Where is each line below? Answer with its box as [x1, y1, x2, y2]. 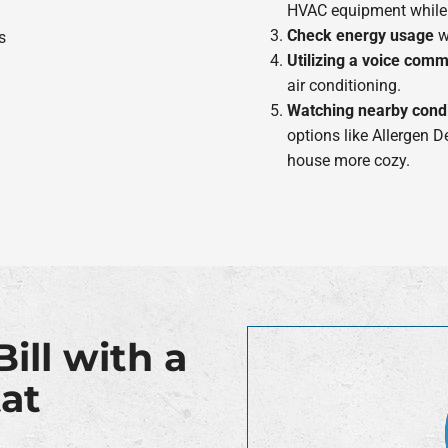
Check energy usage [286, 25, 434, 45]
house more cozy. [286, 150, 410, 170]
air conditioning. [286, 75, 401, 95]
